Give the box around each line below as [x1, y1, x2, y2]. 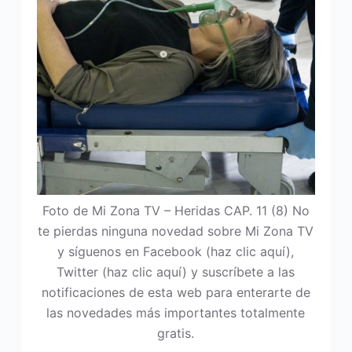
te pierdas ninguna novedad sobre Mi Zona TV [38, 223, 314, 240]
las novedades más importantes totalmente [46, 305, 306, 321]
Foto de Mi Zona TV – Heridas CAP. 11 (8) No [42, 203, 310, 219]
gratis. [157, 325, 195, 342]
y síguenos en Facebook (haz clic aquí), [57, 244, 295, 260]
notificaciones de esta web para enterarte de [41, 284, 310, 301]
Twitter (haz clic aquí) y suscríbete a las [57, 264, 295, 280]
